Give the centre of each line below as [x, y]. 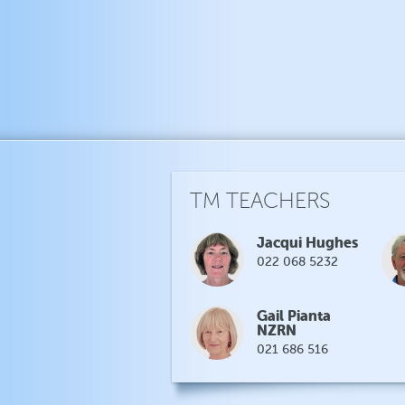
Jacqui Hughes [307, 243]
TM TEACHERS [260, 201]
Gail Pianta [294, 316]
